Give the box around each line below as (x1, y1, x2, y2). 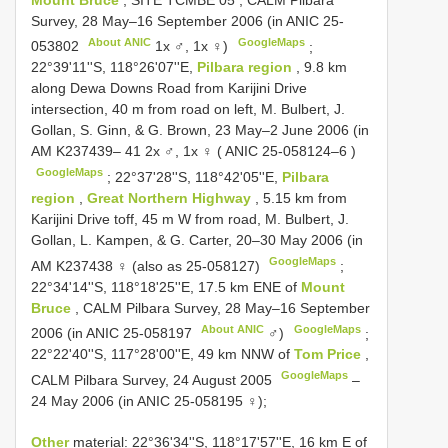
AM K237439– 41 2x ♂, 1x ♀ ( (31, 143, 225, 160)
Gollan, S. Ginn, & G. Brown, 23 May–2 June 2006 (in (31, 122, 369, 139)
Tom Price (294, 346, 365, 363)
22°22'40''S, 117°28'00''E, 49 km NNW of (31, 346, 294, 363)
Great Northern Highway (87, 189, 255, 206)
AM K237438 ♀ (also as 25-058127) (31, 257, 264, 274)
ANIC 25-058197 (86, 325, 192, 342)
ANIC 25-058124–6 (225, 143, 347, 160)
